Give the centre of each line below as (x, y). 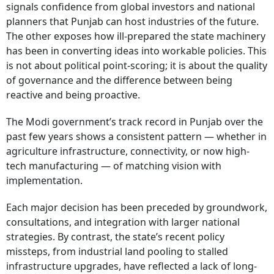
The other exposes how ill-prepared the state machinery (136, 36)
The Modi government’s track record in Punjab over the (135, 122)
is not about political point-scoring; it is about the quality (137, 66)
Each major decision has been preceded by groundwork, (137, 208)
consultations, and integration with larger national (123, 222)
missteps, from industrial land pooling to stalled (117, 252)
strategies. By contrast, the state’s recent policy (115, 237)
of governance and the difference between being (119, 80)
